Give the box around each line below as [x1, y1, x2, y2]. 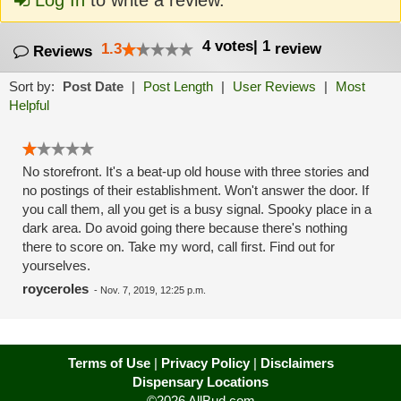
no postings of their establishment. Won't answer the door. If [22, 183, 369, 198]
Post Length [143, 79, 213, 94]
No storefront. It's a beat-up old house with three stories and [22, 164, 369, 179]
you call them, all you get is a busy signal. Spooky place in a [22, 201, 371, 217]
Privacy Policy [160, 355, 250, 371]
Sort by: [9, 79, 58, 94]
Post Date [63, 79, 124, 94]
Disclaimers [260, 355, 334, 371]
